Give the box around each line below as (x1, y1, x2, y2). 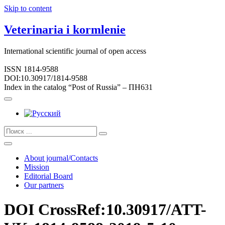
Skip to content (4, 4, 52, 13)
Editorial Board (24, 171, 73, 180)
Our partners (24, 180, 64, 189)
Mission (24, 162, 49, 171)
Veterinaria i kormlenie (4, 23, 126, 36)
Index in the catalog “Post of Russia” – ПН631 (4, 82, 153, 91)
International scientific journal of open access (4, 46, 146, 55)
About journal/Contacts (24, 153, 98, 162)
